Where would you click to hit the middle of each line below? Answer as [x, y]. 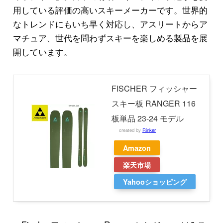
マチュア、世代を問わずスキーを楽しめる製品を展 [110, 38]
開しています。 [42, 52]
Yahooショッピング [155, 182]
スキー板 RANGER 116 [153, 104]
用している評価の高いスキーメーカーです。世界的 [110, 10]
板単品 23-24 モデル [147, 118]
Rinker [149, 130]
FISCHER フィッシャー [154, 89]
